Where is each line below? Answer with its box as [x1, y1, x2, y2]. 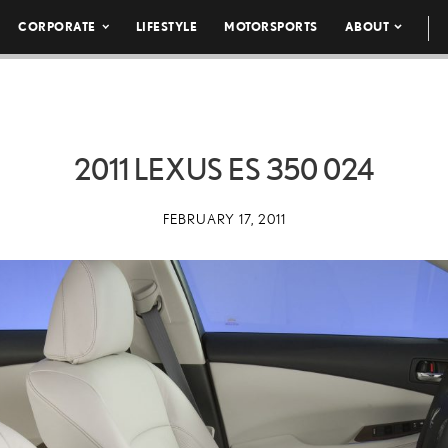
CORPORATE [18, 20, 96, 33]
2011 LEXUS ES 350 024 [74, 152, 374, 186]
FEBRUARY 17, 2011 [162, 211, 286, 227]
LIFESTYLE [135, 20, 198, 33]
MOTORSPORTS [224, 20, 318, 33]
